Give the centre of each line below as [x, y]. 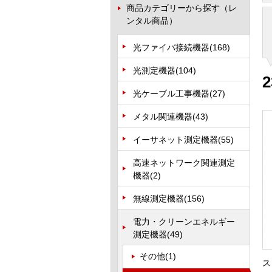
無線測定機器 [158, 199]
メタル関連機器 [163, 117]
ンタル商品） [152, 21]
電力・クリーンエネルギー [184, 222]
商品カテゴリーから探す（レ [182, 8]
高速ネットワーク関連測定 [184, 163]
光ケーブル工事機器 [171, 93]
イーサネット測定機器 [175, 140]
